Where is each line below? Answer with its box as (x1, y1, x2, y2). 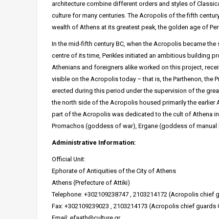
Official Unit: (52, 155, 86, 163)
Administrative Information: (52, 139, 136, 146)
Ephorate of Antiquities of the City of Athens (52, 167, 176, 175)
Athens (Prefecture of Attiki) (52, 179, 130, 186)
